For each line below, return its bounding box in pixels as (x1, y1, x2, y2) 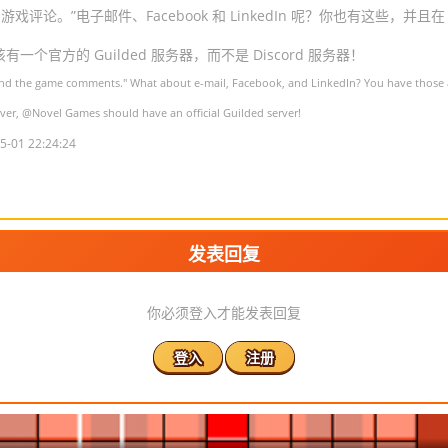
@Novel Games (22, 105, 100, 120)
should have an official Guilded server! (100, 105, 301, 120)
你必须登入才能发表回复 (147, 303, 301, 322)
